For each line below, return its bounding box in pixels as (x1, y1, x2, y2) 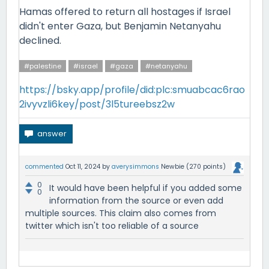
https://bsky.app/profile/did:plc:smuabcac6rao (19, 83, 245, 97)
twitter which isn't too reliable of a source (25, 220, 199, 232)
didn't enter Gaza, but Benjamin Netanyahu (19, 19, 221, 33)
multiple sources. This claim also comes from (25, 207, 216, 220)
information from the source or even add (49, 195, 223, 207)
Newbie (161, 162, 184, 171)
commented (25, 162, 64, 171)
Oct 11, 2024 (65, 162, 100, 171)
